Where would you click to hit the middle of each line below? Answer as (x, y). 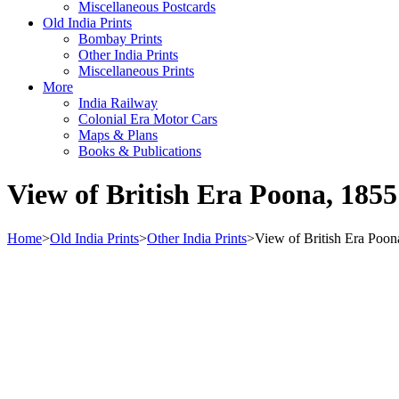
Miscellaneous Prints (136, 71)
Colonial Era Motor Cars (148, 119)
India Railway (118, 103)
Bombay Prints (120, 39)
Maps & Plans (118, 135)
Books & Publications (140, 151)
